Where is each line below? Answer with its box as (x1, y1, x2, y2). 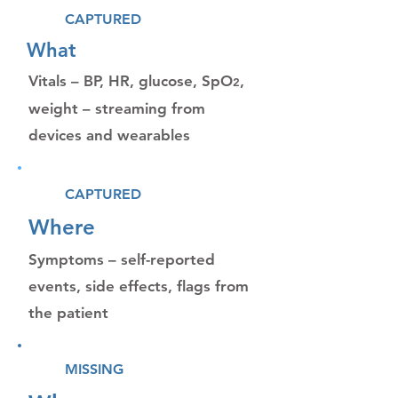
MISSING (65, 361, 123, 378)
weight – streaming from (28, 99, 205, 117)
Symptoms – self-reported (28, 251, 215, 268)
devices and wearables (28, 126, 190, 144)
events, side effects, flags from (28, 277, 249, 295)
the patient (28, 304, 108, 322)
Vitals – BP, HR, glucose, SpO (28, 72, 233, 90)
